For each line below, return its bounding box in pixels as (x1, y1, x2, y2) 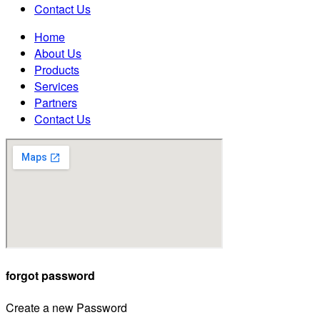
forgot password (6, 267, 95, 284)
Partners (34, 94, 77, 111)
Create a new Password (6, 299, 127, 316)
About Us (34, 45, 81, 62)
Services (34, 78, 79, 95)
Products (34, 61, 79, 79)
